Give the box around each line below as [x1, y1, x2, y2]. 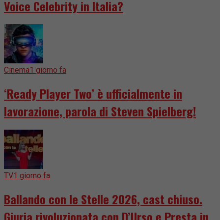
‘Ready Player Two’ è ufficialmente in [4, 84, 182, 103]
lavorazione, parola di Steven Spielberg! [4, 102, 196, 120]
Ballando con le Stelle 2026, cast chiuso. [4, 190, 202, 208]
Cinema [4, 65, 29, 75]
